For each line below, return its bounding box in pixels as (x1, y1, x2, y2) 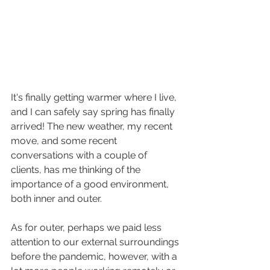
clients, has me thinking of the (11, 164, 143, 176)
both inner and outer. (11, 193, 104, 205)
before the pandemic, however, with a (11, 251, 180, 263)
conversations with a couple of (11, 149, 149, 162)
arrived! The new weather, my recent (11, 121, 175, 133)
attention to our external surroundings (11, 236, 181, 248)
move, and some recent (11, 135, 119, 147)
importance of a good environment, (11, 178, 171, 190)
